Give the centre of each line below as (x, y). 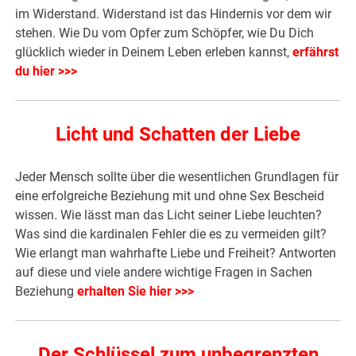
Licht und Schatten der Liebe (178, 134)
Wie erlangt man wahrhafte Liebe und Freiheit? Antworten (176, 253)
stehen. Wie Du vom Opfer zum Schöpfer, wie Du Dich (165, 33)
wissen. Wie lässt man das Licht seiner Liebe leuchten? (169, 215)
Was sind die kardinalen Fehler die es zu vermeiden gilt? (171, 234)
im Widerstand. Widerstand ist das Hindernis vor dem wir (174, 14)
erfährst (316, 52)
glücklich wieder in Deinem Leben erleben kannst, (153, 52)
